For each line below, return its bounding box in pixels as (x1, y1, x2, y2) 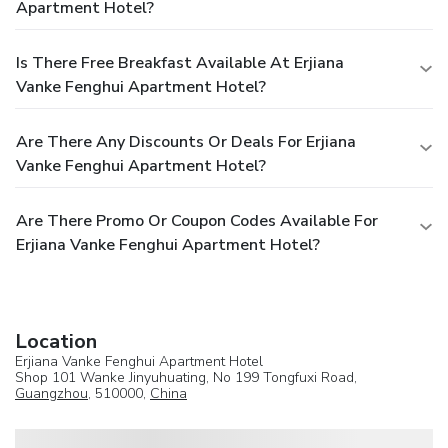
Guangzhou (15, 383, 88, 403)
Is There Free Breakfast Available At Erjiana (16, 51, 344, 74)
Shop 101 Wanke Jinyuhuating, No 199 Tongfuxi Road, (15, 367, 357, 387)
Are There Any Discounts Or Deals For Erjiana (16, 130, 356, 153)
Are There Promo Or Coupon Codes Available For (16, 209, 378, 232)
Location (15, 327, 97, 355)
